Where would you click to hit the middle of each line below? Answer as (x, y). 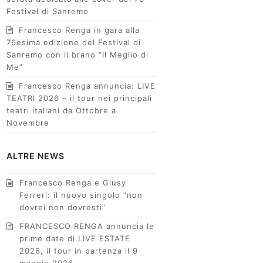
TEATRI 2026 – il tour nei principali (80, 98)
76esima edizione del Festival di (74, 42)
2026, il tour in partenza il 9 (79, 251)
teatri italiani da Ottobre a (62, 110)
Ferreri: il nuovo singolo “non (81, 195)
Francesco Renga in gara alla (80, 30)
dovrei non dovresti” (63, 207)
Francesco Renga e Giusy (73, 183)
